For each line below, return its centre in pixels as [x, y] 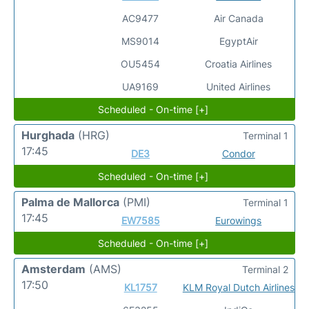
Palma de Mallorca [70, 202]
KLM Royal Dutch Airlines [238, 287]
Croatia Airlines [239, 63]
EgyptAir [238, 41]
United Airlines [239, 86]
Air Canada [238, 18]
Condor [238, 153]
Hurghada [48, 135]
